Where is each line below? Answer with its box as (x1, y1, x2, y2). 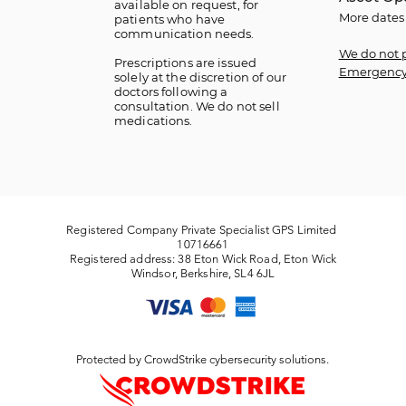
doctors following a (114, 84, 228, 99)
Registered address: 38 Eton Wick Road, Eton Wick (69, 252, 337, 266)
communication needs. (114, 26, 257, 41)
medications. (114, 113, 193, 128)
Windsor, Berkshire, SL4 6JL (130, 266, 275, 280)
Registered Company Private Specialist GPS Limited (66, 223, 340, 237)
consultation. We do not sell (114, 99, 280, 113)
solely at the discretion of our (114, 70, 287, 84)
